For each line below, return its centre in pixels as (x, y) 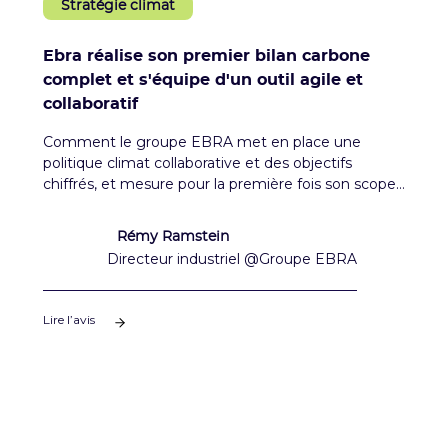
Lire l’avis (68, 320)
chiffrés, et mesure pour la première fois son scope (219, 184)
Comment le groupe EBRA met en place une (201, 142)
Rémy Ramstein (172, 237)
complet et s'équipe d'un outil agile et (202, 80)
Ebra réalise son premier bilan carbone (206, 56)
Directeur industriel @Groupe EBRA (231, 259)
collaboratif (90, 104)
